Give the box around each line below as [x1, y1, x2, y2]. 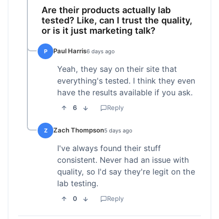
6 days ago [87, 47, 115, 55]
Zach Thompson [53, 126, 104, 134]
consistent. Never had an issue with [57, 154, 189, 165]
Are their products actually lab [42, 4, 171, 15]
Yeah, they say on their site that [57, 64, 177, 74]
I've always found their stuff [57, 143, 161, 153]
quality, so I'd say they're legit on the [57, 166, 195, 176]
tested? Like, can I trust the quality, [42, 14, 192, 25]
